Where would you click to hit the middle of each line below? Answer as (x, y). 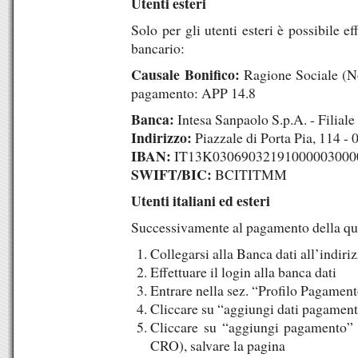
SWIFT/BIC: (172, 174)
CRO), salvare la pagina (218, 345)
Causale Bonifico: (185, 74)
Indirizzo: (162, 137)
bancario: (158, 48)
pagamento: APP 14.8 (194, 93)
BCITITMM (250, 174)
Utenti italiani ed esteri (201, 201)
